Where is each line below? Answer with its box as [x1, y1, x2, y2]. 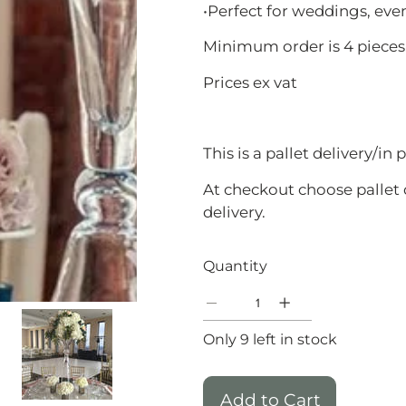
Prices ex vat [203, 72, 297, 92]
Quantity [203, 257, 267, 275]
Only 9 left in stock [203, 331, 337, 349]
